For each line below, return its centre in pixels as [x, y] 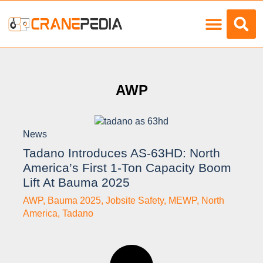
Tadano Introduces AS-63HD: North [122, 153]
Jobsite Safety [135, 200]
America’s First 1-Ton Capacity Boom [127, 168]
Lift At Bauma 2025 [76, 182]
